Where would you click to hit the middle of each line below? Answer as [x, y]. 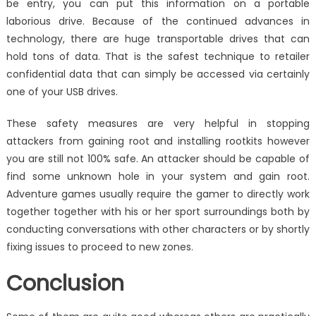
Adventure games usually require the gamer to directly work [158, 194]
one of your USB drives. [62, 92]
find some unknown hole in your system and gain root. [158, 177]
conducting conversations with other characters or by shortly [158, 230]
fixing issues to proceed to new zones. [99, 247]
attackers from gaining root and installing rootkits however [158, 141]
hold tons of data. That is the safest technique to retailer [158, 57]
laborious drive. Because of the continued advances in [158, 22]
